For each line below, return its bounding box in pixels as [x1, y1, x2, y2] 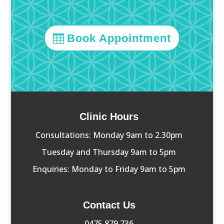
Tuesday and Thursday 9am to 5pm [41, 146, 176, 158]
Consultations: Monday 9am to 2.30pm [35, 129, 182, 141]
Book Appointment [67, 31, 171, 44]
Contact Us [82, 199, 135, 211]
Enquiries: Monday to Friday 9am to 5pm [32, 163, 185, 175]
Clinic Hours [79, 111, 138, 122]
